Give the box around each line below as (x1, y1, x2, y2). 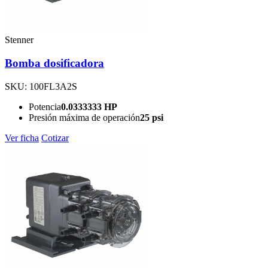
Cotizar (41, 132, 69, 143)
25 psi (140, 112, 163, 123)
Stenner (5, 35, 33, 45)
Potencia (29, 101, 61, 112)
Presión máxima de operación (29, 112, 140, 123)
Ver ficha (5, 132, 39, 143)
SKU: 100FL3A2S (5, 81, 77, 92)
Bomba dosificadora (5, 57, 104, 70)
